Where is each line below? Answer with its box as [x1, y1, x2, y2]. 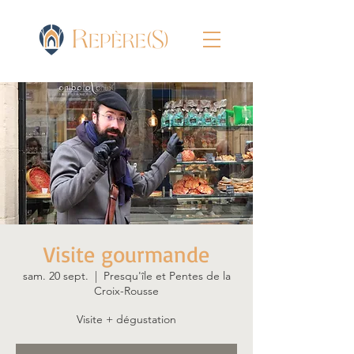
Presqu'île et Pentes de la [103, 269, 231, 283]
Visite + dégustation [77, 312, 176, 326]
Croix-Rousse [94, 284, 159, 298]
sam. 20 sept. [22, 269, 88, 283]
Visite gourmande [43, 240, 209, 268]
